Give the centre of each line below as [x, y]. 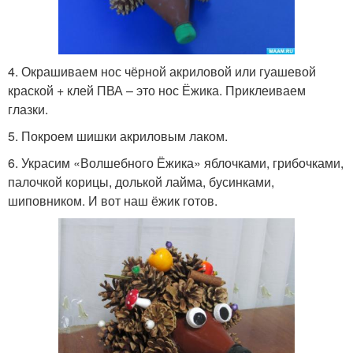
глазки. [28, 110]
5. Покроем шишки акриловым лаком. [118, 136]
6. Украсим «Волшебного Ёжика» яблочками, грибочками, [176, 163]
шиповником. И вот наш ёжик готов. [113, 201]
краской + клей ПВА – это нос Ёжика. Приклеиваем [157, 91]
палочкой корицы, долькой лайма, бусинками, [141, 182]
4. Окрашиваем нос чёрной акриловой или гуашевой [162, 72]
